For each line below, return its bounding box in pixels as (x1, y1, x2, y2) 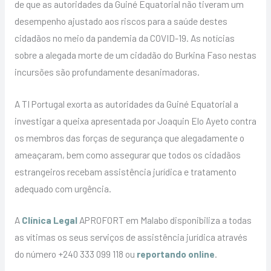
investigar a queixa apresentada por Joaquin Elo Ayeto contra (14, 114, 256, 126)
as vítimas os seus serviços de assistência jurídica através (14, 231, 247, 243)
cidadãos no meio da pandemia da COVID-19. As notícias (14, 31, 235, 44)
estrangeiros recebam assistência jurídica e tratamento (14, 165, 237, 177)
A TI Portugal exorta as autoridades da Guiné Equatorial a (14, 97, 238, 109)
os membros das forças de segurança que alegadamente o (14, 131, 244, 143)
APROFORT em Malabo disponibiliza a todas (77, 214, 252, 226)
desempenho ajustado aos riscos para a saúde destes (14, 15, 227, 27)
